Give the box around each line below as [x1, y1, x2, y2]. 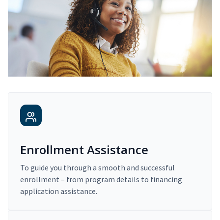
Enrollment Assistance [20, 141, 148, 158]
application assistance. [20, 186, 97, 196]
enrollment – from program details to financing [20, 174, 182, 185]
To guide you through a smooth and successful [20, 163, 175, 173]
